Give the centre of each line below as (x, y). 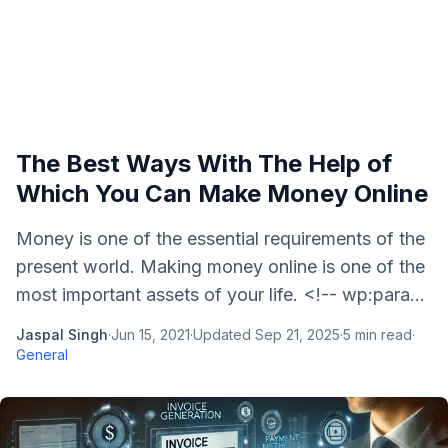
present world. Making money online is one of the (220, 266)
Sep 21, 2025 (297, 334)
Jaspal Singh (62, 334)
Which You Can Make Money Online (222, 193)
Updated (224, 334)
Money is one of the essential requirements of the (220, 238)
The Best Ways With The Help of (204, 163)
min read (381, 334)
